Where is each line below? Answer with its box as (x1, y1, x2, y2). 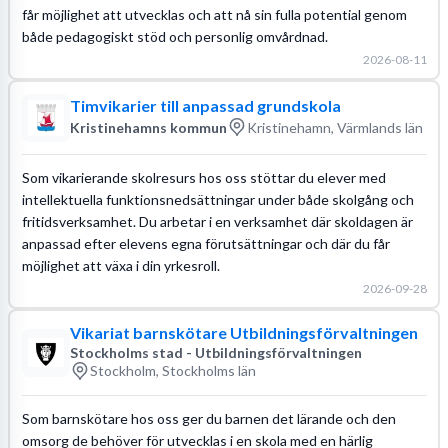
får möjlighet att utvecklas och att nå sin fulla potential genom (21, 5, 407, 23)
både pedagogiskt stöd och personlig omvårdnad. (21, 27, 328, 45)
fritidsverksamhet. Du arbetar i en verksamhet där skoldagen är (21, 212, 413, 230)
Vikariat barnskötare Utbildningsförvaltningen (69, 322, 418, 342)
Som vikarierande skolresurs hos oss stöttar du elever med (21, 168, 386, 186)
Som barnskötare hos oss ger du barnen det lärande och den (21, 409, 396, 427)
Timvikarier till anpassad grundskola (69, 96, 341, 115)
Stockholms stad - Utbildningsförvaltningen (69, 343, 362, 361)
